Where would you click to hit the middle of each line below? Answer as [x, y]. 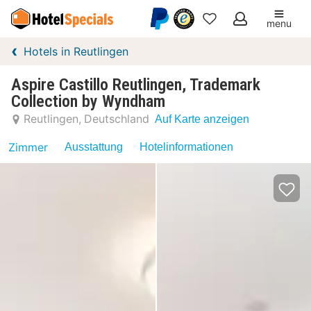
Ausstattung [94, 147]
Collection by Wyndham [88, 101]
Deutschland [117, 119]
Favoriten [231, 55]
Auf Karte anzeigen [202, 119]
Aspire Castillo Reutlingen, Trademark [136, 85]
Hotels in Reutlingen [76, 51]
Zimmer [28, 147]
